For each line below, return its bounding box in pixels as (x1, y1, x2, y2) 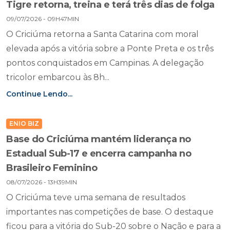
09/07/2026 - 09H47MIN (6, 15, 79, 23)
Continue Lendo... (6, 89, 72, 99)
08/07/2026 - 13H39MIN (6, 178, 77, 186)
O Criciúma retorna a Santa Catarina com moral (6, 29, 199, 39)
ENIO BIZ (9, 120, 39, 127)
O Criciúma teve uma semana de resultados (6, 193, 185, 202)
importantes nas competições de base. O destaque (6, 207, 214, 217)
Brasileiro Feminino (6, 162, 98, 174)
